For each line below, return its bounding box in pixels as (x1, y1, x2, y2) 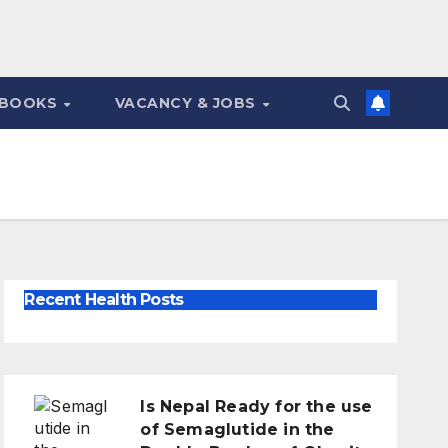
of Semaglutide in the (140, 419, 335, 439)
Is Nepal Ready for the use (140, 396, 373, 416)
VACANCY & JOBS (114, 94, 261, 113)
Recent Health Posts (24, 290, 184, 310)
